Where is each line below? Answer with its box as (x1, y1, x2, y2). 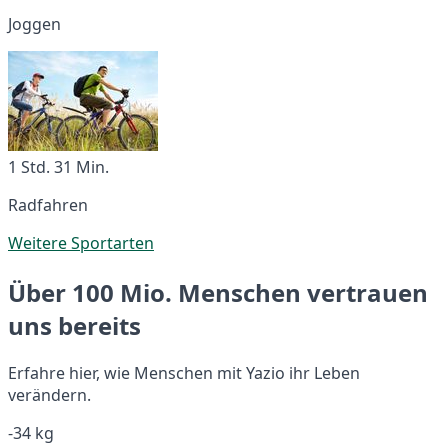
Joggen (8, 12, 61, 35)
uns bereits (8, 308, 141, 342)
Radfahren (8, 193, 88, 216)
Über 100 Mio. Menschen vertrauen (8, 275, 428, 309)
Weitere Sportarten (8, 231, 154, 254)
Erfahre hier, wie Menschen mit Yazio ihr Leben (8, 361, 360, 384)
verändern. (8, 383, 91, 406)
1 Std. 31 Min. (8, 155, 109, 178)
